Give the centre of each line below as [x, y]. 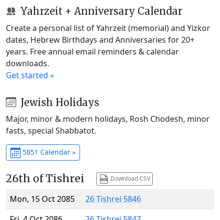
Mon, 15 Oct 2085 [42, 199]
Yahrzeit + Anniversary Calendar [100, 11]
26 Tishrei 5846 [113, 199]
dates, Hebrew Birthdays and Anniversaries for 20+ [100, 40]
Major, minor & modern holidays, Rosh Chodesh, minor [108, 119]
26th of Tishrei [45, 179]
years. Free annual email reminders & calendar [92, 51]
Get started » [30, 75]
